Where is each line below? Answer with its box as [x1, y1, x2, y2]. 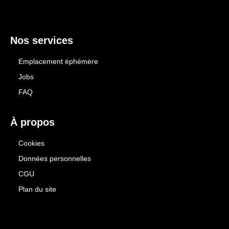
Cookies [18, 139, 44, 147]
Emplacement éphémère [18, 57, 98, 65]
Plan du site [18, 185, 56, 193]
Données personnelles [18, 154, 91, 163]
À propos [10, 116, 55, 128]
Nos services [10, 34, 73, 46]
